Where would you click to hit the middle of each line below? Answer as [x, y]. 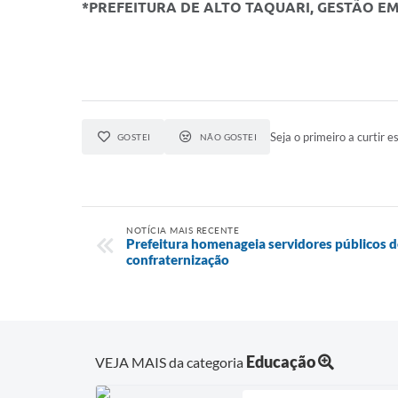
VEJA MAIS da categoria [171, 362]
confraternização [178, 259]
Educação [281, 361]
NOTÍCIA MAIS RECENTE [183, 230]
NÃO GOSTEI [228, 137]
